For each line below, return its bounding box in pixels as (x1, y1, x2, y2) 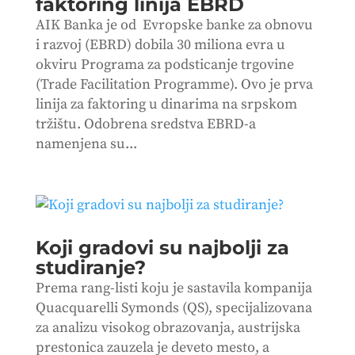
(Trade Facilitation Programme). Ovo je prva (35, 74, 313, 94)
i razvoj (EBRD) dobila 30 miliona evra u (35, 35, 285, 54)
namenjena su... (35, 134, 137, 153)
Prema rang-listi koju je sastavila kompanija (35, 278, 312, 297)
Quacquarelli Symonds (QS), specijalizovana (35, 298, 312, 317)
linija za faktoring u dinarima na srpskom (35, 94, 297, 113)
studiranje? (35, 255, 146, 279)
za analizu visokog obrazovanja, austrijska (35, 318, 300, 337)
